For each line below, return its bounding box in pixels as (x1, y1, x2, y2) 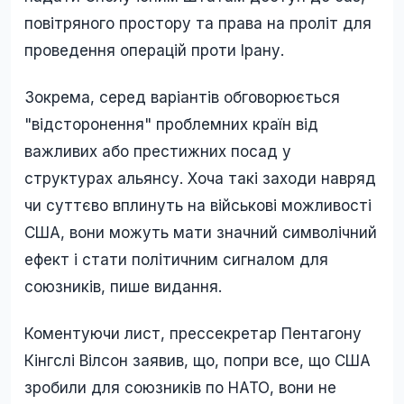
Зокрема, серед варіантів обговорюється (24, 87, 340, 106)
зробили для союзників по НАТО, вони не (24, 378, 336, 397)
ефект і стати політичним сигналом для (24, 250, 328, 269)
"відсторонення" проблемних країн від (24, 115, 318, 133)
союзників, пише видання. (24, 277, 222, 296)
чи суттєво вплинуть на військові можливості (24, 196, 372, 215)
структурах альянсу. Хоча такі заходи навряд (24, 169, 376, 188)
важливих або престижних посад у (24, 142, 291, 161)
